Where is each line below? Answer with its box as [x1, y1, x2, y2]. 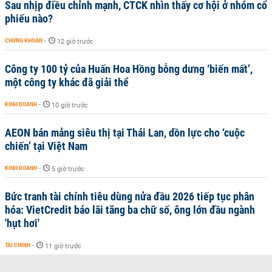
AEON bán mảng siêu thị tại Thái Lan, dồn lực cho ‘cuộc [5, 126, 245, 139]
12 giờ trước [57, 38, 93, 46]
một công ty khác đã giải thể [5, 76, 129, 89]
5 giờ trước [52, 165, 84, 173]
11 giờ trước [45, 242, 81, 250]
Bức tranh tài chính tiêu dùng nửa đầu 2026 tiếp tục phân [5, 190, 254, 203]
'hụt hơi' [5, 217, 39, 229]
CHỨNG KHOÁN [5, 37, 42, 44]
